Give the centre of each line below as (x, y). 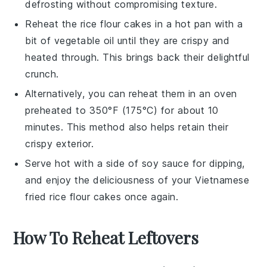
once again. (150, 196)
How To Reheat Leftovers (106, 237)
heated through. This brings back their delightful (137, 57)
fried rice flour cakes (73, 196)
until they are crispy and (172, 40)
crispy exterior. (60, 143)
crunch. (42, 74)
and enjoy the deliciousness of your (110, 180)
